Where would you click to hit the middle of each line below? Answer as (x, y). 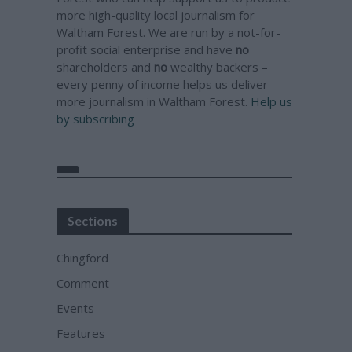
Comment (83, 283)
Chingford (83, 258)
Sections (93, 220)
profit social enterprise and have (147, 49)
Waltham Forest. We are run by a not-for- (169, 32)
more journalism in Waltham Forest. (154, 101)
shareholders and (106, 67)
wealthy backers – (218, 67)
